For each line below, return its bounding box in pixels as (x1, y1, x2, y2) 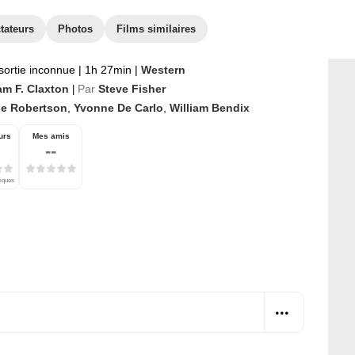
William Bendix (170, 101, 250, 114)
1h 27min (82, 63, 135, 76)
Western (141, 63, 185, 76)
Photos (58, 23, 93, 35)
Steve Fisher (98, 82, 166, 95)
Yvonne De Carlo (74, 101, 163, 114)
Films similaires (116, 23, 196, 35)
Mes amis (32, 132, 70, 140)
